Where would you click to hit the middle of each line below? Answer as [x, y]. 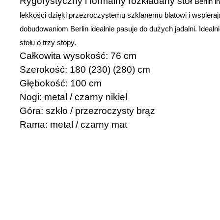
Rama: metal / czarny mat [73, 125]
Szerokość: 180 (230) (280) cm [85, 70]
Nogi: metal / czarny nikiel [73, 97]
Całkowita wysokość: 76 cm [78, 56]
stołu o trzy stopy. [48, 43]
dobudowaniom [45, 29]
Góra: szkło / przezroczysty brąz [87, 111]
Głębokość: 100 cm [61, 83]
